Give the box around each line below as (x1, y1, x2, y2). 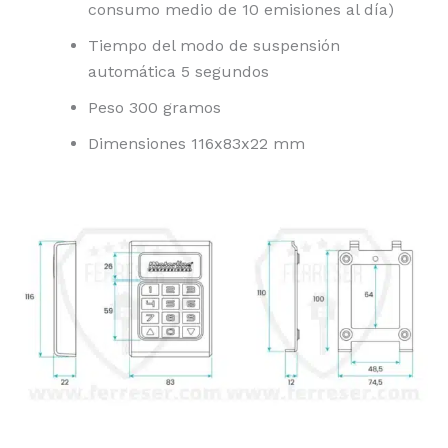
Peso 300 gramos (88, 98, 221, 118)
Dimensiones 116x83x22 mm (88, 134, 305, 154)
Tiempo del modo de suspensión (88, 36, 340, 56)
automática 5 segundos (88, 62, 269, 82)
